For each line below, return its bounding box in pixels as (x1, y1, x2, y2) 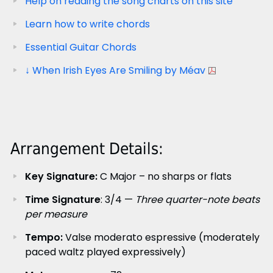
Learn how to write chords (24, 16, 150, 31)
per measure (24, 207, 87, 221)
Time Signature (24, 192, 101, 207)
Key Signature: (24, 169, 97, 183)
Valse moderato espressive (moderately (62, 230, 260, 244)
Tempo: (24, 230, 63, 244)
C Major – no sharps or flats (97, 169, 232, 183)
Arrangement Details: (10, 139, 163, 158)
